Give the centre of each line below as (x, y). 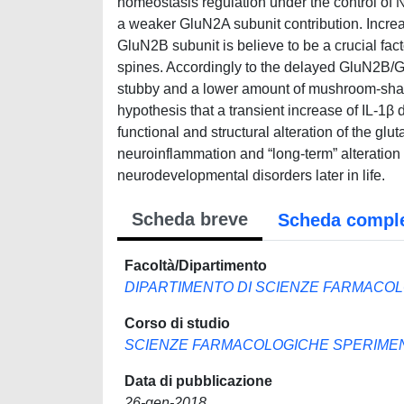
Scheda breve (190, 219)
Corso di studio (177, 323)
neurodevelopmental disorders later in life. (251, 175)
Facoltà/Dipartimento (196, 266)
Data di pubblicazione (198, 381)
